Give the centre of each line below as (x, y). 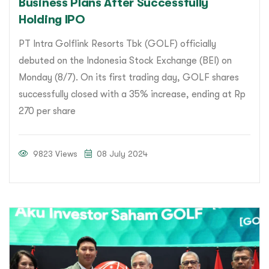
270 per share (47, 111)
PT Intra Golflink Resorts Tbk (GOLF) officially (117, 44)
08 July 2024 (121, 154)
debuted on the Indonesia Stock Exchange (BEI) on (125, 61)
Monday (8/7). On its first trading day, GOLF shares (129, 78)
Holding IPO (52, 20)
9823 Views (54, 154)
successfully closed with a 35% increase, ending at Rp (132, 95)
